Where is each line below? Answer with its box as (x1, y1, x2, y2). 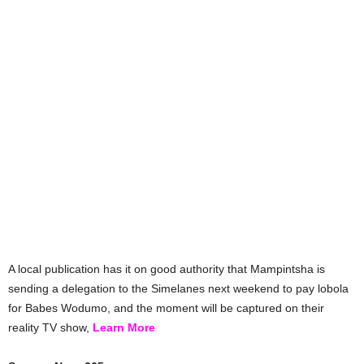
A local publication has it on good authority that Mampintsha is (8, 262, 325, 275)
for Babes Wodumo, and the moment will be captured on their (8, 301, 324, 314)
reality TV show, (8, 320, 93, 334)
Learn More (93, 320, 155, 334)
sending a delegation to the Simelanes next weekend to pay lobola (8, 281, 349, 295)
